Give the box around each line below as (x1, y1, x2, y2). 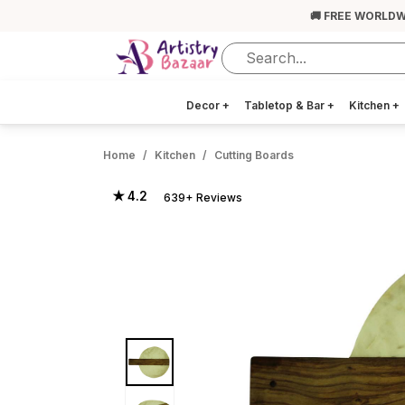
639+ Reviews (164, 191, 242, 204)
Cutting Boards (214, 148, 294, 162)
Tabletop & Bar (244, 99, 327, 112)
